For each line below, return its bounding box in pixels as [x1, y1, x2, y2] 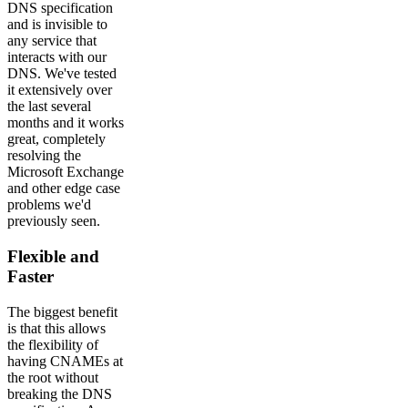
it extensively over [7, 82, 112, 98]
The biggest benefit [7, 303, 117, 320]
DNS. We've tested [7, 66, 117, 82]
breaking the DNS [7, 385, 112, 402]
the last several [7, 98, 91, 115]
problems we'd [7, 197, 91, 213]
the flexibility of [7, 336, 98, 352]
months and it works [7, 115, 124, 131]
